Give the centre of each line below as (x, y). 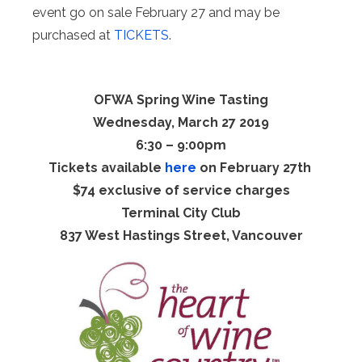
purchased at (73, 35)
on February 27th (255, 167)
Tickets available (106, 167)
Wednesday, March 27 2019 (181, 122)
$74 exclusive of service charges (181, 190)
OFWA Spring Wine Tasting (181, 99)
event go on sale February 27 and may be (156, 12)
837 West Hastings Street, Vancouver (181, 235)
